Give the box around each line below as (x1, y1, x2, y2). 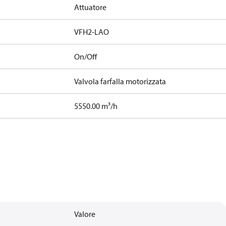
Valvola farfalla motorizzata (74, 76, 166, 86)
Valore (74, 209, 96, 219)
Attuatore (74, 2, 107, 12)
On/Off (74, 51, 97, 62)
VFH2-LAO (74, 27, 109, 37)
